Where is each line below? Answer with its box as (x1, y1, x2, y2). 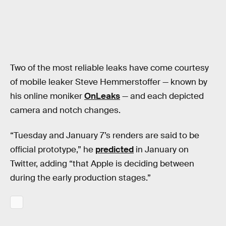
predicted (95, 144, 134, 155)
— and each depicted (120, 91, 204, 102)
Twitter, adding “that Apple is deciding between (10, 158, 194, 169)
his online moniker (10, 91, 84, 102)
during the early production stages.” (10, 172, 151, 183)
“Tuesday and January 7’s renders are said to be (10, 130, 199, 141)
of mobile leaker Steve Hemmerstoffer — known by (10, 77, 207, 88)
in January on (134, 144, 189, 155)
